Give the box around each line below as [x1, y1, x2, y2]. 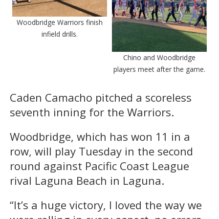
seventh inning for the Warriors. [10, 105, 174, 120]
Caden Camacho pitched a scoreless [10, 90, 192, 105]
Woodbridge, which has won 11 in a [10, 129, 190, 144]
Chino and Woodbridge [123, 53, 196, 63]
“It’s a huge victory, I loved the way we [10, 197, 202, 213]
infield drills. [42, 29, 78, 39]
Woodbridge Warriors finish [17, 18, 103, 27]
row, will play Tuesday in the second [10, 144, 193, 159]
